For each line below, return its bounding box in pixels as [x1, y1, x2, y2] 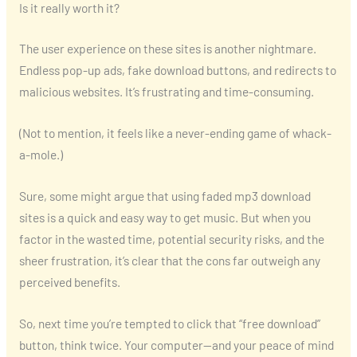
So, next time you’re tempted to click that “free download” [18, 315, 320, 331]
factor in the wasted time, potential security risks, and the [18, 230, 324, 246]
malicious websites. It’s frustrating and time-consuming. [18, 84, 314, 100]
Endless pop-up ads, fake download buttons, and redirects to [18, 62, 336, 78]
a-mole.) [18, 147, 63, 163]
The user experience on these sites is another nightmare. [18, 41, 316, 57]
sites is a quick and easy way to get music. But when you [18, 209, 311, 225]
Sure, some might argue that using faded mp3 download [18, 187, 311, 203]
